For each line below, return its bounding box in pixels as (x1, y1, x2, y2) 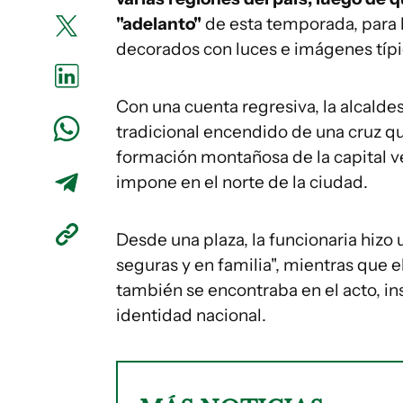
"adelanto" (116, 13, 201, 34)
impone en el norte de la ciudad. (116, 172, 368, 193)
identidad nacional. (116, 305, 266, 326)
